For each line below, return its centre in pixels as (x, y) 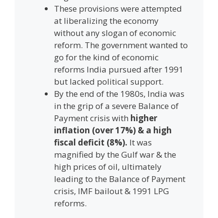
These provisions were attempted (118, 8)
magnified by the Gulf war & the (115, 154)
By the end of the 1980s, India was (119, 93)
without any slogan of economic (115, 33)
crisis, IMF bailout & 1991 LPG (111, 191)
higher (144, 118)
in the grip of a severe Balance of (116, 106)
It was (141, 142)
